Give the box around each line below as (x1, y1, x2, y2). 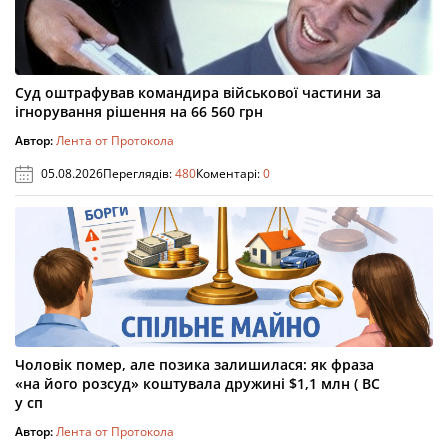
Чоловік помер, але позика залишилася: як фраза (15, 355, 374, 374)
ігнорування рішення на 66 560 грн (15, 102, 263, 121)
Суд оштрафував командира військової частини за (15, 83, 381, 102)
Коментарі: (196, 165, 263, 182)
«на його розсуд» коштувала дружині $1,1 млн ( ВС (15, 374, 380, 393)
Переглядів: (103, 165, 175, 182)
